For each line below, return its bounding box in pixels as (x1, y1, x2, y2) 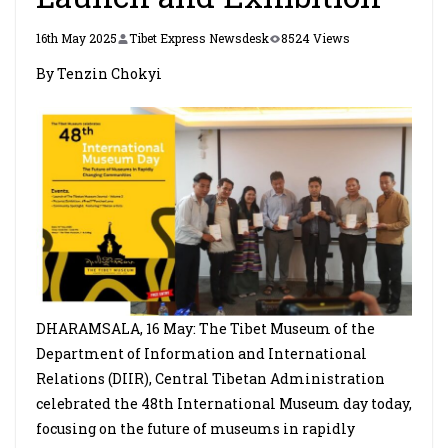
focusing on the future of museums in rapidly (36, 419, 355, 438)
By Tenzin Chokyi (36, 64, 162, 83)
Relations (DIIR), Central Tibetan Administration (36, 369, 385, 388)
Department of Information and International (36, 344, 367, 363)
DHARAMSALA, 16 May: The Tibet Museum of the (36, 319, 375, 338)
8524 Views (281, 30, 350, 46)
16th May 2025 (36, 30, 117, 46)
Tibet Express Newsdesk (129, 30, 269, 46)
